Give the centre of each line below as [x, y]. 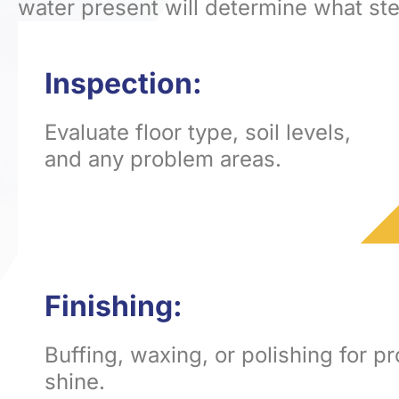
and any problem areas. [163, 159]
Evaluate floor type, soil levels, [198, 132]
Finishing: [114, 305]
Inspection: [123, 83]
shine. [75, 381]
